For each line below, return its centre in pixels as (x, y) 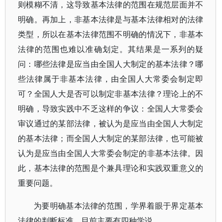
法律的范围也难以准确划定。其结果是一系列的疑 (111, 49)
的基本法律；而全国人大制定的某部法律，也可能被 (111, 138)
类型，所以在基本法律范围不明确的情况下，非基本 (111, 34)
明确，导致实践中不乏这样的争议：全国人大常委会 (111, 109)
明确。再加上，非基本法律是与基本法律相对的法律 (111, 19)
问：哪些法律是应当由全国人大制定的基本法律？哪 (111, 64)
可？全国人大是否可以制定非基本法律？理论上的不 (111, 94)
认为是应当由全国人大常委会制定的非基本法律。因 (111, 153)
